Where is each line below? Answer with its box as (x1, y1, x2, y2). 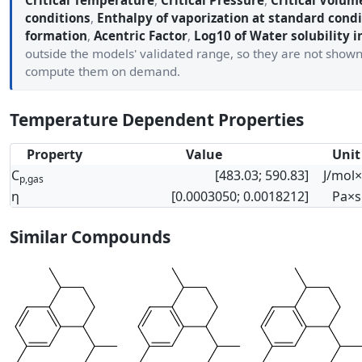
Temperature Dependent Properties (10, 108, 304, 131)
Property (26, 145, 82, 163)
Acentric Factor (94, 27, 187, 44)
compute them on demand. (25, 63, 180, 79)
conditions (25, 10, 90, 26)
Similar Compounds (10, 225, 170, 248)
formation (25, 27, 87, 44)
